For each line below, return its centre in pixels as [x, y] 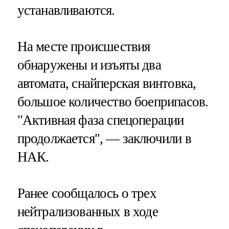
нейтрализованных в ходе [87, 211]
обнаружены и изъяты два [89, 65]
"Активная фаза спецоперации [100, 120]
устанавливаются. [66, 10]
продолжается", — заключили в [104, 138]
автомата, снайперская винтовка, [107, 83]
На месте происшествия [84, 46]
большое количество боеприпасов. [113, 101]
